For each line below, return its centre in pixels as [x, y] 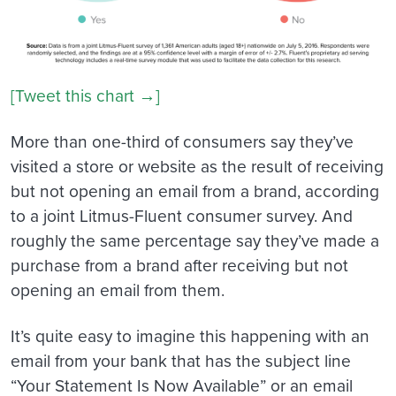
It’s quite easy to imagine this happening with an [190, 335]
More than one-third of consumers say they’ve [182, 141]
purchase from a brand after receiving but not [179, 264]
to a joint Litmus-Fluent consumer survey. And [182, 215]
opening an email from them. [118, 289]
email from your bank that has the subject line [181, 360]
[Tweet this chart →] [85, 95]
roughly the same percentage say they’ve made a [195, 240]
